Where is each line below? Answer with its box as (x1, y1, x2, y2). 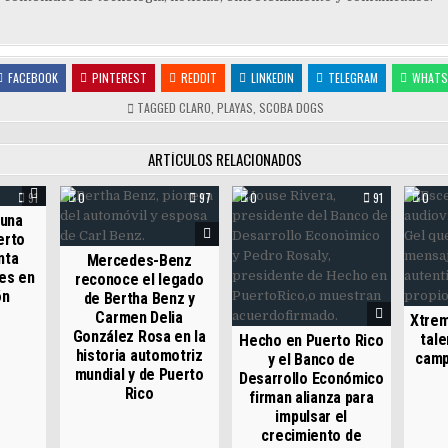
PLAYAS (216, 99, 253, 117)
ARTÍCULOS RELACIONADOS (148, 148, 303, 171)
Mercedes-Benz (86, 251, 192, 271)
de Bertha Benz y (83, 289, 195, 309)
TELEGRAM (327, 69, 378, 87)
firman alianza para (249, 388, 374, 408)
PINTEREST (91, 69, 147, 87)
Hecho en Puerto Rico (239, 331, 384, 351)
